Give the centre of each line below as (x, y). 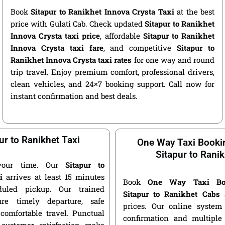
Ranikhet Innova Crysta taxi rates (71, 60)
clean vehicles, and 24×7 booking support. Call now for (112, 84)
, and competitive (140, 48)
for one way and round (173, 60)
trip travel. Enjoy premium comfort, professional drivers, (112, 72)
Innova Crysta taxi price (55, 36)
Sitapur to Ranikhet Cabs (172, 194)
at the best (194, 12)
